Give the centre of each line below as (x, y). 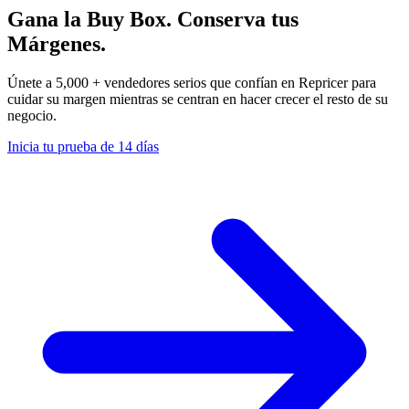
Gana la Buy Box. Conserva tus (153, 19)
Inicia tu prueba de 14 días (83, 146)
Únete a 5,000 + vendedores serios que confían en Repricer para (192, 82)
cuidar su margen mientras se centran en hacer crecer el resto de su (198, 99)
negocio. (32, 115)
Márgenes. (57, 43)
